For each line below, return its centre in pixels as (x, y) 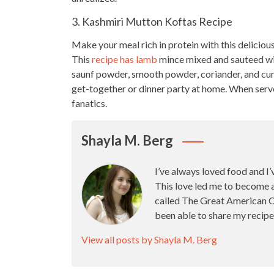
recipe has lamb (124, 59)
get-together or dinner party (131, 88)
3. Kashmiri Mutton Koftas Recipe (152, 21)
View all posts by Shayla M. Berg (149, 239)
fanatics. (89, 103)
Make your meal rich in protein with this (155, 44)
